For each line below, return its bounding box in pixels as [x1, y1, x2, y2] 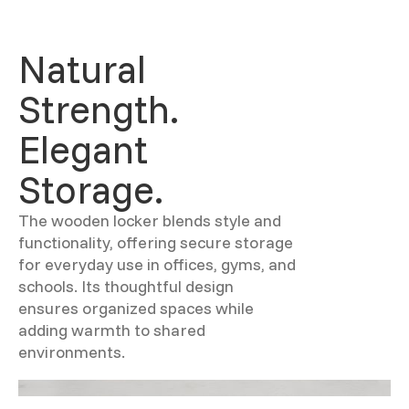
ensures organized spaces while [18, 298, 254, 319]
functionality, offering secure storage [18, 232, 293, 253]
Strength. [18, 85, 179, 133]
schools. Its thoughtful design [18, 276, 234, 297]
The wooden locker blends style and [18, 210, 281, 231]
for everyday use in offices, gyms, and [18, 254, 296, 275]
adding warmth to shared [18, 320, 205, 341]
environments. [18, 341, 125, 362]
